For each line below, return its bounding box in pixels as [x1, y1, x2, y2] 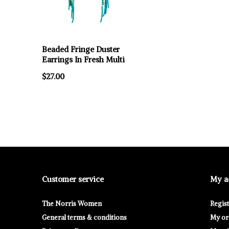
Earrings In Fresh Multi [42, 55, 125, 65]
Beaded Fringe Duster [42, 44, 120, 55]
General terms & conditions [42, 213, 127, 222]
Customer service [42, 174, 104, 185]
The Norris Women [42, 199, 102, 209]
